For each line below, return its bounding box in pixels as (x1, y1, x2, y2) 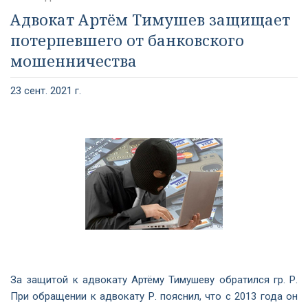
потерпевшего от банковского (10, 30, 244, 50)
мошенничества (10, 50, 137, 71)
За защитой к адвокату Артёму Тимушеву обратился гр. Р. (10, 274, 298, 286)
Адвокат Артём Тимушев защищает (10, 9, 290, 30)
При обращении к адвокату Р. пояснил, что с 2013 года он (10, 290, 298, 302)
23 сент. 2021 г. (10, 85, 81, 97)
